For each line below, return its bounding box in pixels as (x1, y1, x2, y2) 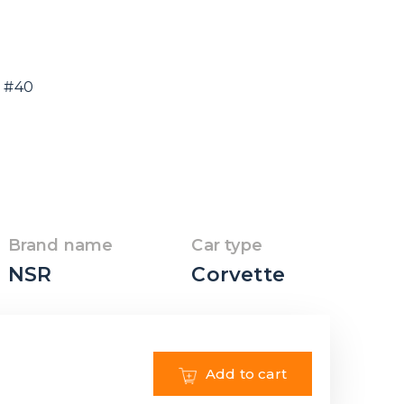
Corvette (191, 262, 285, 288)
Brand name (7, 234, 114, 255)
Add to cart (205, 365, 287, 383)
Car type (191, 234, 262, 255)
